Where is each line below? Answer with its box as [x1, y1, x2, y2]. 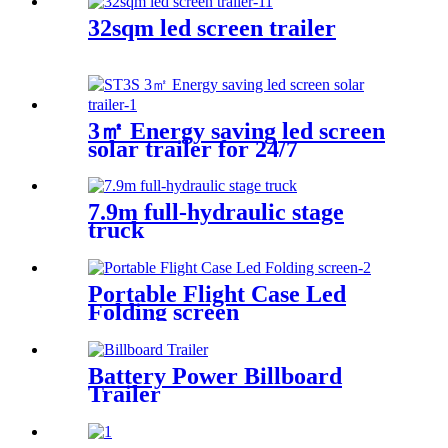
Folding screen [88, 299, 239, 326]
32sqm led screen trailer [88, 14, 336, 41]
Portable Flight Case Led [88, 281, 346, 308]
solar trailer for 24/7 [88, 135, 298, 162]
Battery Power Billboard [88, 363, 342, 390]
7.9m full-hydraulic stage [88, 199, 344, 226]
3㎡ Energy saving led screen [88, 117, 385, 144]
